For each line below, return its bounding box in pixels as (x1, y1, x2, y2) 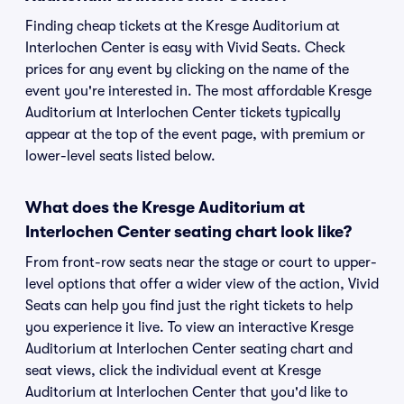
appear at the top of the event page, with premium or (25, 126, 365, 142)
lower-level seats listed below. (25, 148, 216, 164)
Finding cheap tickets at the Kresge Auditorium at (25, 18, 340, 34)
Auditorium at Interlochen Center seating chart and (25, 341, 353, 357)
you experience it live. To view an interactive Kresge (25, 319, 353, 335)
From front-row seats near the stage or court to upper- (25, 254, 377, 271)
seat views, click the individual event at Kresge (25, 363, 321, 379)
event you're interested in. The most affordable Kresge (25, 83, 372, 99)
